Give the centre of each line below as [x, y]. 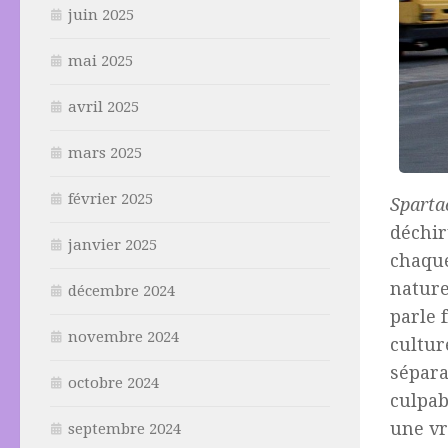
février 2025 [110, 199]
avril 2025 [103, 107]
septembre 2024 [124, 429]
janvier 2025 [112, 245]
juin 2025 [101, 15]
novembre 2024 [123, 337]
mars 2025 [105, 153]
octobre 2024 [113, 383]
